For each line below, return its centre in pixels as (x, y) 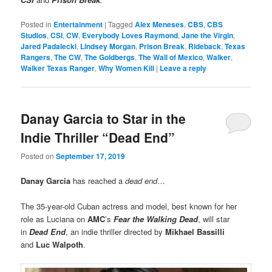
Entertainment (78, 25)
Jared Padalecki (49, 46)
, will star (214, 219)
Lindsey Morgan (108, 46)
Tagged (121, 24)
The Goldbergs (110, 57)
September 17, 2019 (91, 156)
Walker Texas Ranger (58, 68)
